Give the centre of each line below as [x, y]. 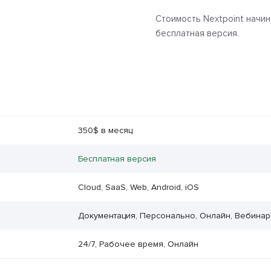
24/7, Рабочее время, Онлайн [138, 244]
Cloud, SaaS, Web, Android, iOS [138, 188]
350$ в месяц [105, 131]
